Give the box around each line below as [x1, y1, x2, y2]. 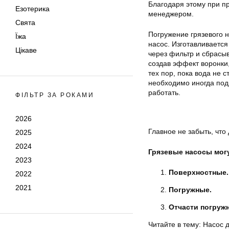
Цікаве [15, 46, 37, 54]
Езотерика [15, 5, 50, 13]
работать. [148, 88, 180, 97]
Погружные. [169, 186, 212, 194]
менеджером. [148, 10, 194, 18]
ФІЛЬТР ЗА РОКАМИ [15, 91, 94, 99]
